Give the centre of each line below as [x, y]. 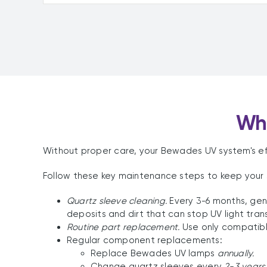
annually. [236, 253]
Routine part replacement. [123, 227]
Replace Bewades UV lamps [154, 253]
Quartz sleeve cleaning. [117, 201]
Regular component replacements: [144, 240]
